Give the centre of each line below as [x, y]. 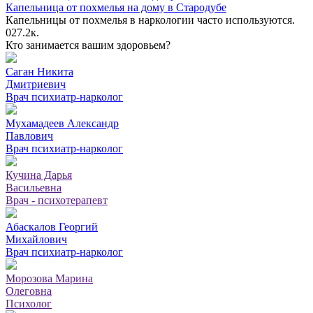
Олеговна [29, 291]
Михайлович [36, 240]
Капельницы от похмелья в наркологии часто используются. [150, 20]
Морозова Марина [49, 279]
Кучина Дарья [39, 175]
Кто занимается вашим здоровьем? [88, 45]
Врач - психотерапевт [57, 201]
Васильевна [34, 188]
